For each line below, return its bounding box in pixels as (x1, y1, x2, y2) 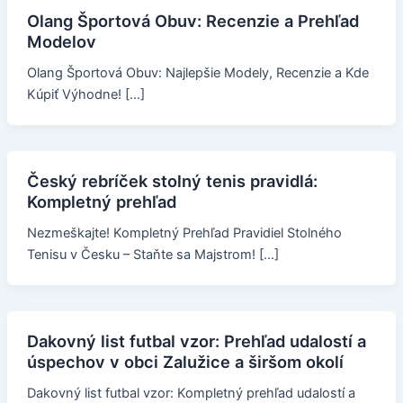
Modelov (26, 31, 96, 52)
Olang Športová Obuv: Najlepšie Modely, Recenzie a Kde (26, 65, 369, 82)
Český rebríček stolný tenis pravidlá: (26, 171, 318, 192)
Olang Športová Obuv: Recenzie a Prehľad (26, 11, 359, 31)
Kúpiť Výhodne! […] (26, 86, 145, 103)
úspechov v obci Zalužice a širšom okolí (26, 352, 344, 372)
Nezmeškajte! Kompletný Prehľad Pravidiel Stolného (26, 225, 342, 242)
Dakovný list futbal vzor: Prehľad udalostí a (26, 331, 366, 352)
